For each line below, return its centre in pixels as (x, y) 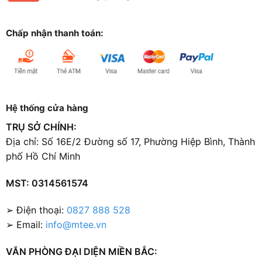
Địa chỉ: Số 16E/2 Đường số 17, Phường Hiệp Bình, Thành (130, 142)
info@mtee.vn (76, 224)
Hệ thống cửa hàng (47, 108)
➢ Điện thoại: (36, 210)
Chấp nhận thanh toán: (54, 33)
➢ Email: (25, 224)
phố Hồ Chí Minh (43, 156)
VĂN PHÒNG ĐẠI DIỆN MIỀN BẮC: (81, 251)
